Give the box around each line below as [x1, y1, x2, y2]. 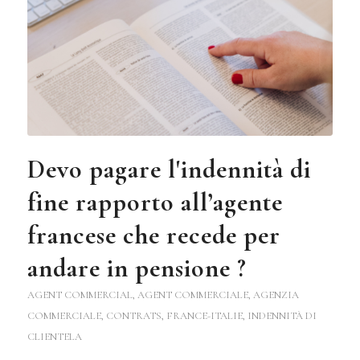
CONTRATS [105, 309, 162, 323]
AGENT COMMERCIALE [137, 288, 248, 302]
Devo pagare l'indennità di [27, 153, 311, 186]
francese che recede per [27, 219, 280, 252]
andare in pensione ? [27, 252, 247, 284]
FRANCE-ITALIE [166, 309, 243, 323]
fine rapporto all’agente [27, 186, 283, 219]
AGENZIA [252, 288, 299, 302]
